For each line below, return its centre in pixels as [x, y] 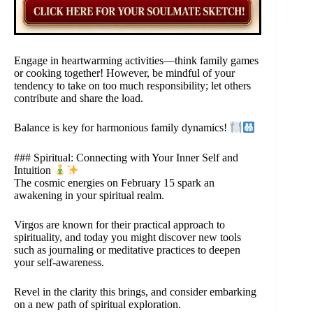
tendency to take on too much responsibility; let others [132, 86]
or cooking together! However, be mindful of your [124, 73]
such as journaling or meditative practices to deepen [127, 250]
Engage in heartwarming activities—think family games [136, 61]
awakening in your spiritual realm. [89, 196]
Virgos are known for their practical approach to [119, 225]
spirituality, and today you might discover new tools [128, 238]
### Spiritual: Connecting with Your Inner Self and [126, 157]
